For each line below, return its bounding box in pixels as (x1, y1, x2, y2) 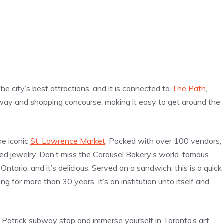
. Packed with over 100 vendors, (105, 136, 221, 146)
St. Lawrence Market (30, 136, 105, 146)
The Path (172, 83, 206, 94)
